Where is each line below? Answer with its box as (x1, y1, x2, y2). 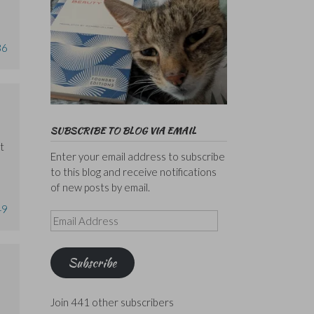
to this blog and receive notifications (50, 165, 217, 178)
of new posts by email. (50, 180, 150, 193)
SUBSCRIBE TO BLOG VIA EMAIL (50, 123, 196, 137)
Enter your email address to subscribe (50, 149, 225, 163)
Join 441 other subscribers (50, 295, 174, 308)
